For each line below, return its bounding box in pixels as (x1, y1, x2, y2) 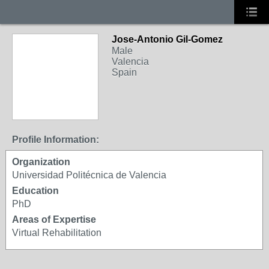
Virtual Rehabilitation (12, 228, 101, 238)
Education (12, 186, 59, 196)
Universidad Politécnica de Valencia (12, 170, 166, 180)
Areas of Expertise (12, 214, 96, 225)
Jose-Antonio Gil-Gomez (112, 34, 223, 44)
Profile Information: (12, 134, 99, 145)
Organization (12, 157, 70, 167)
